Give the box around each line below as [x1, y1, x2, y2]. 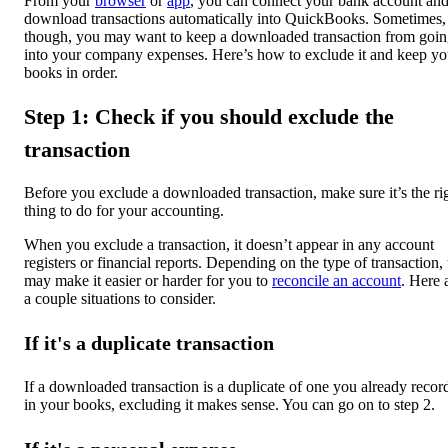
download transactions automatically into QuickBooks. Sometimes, [24, 9, 446, 27]
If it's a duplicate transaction [24, 332, 274, 355]
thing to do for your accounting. [24, 202, 224, 220]
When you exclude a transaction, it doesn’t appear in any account [24, 236, 434, 254]
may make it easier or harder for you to [24, 272, 272, 290]
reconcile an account [272, 272, 401, 290]
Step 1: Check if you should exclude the [24, 104, 394, 130]
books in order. [24, 63, 118, 81]
